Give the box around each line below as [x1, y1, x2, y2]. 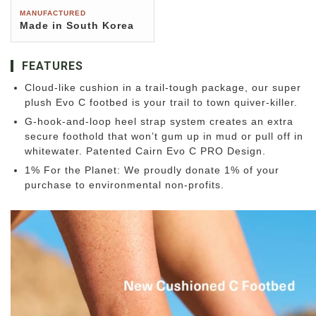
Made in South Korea [20, 20, 134, 32]
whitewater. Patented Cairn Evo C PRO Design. [25, 145, 266, 157]
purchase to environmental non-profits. [25, 179, 224, 191]
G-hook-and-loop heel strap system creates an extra [25, 116, 293, 128]
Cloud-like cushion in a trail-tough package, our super [25, 82, 301, 94]
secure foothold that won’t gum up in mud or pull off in [25, 130, 303, 142]
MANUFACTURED [20, 9, 86, 18]
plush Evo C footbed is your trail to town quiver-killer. [25, 97, 298, 109]
